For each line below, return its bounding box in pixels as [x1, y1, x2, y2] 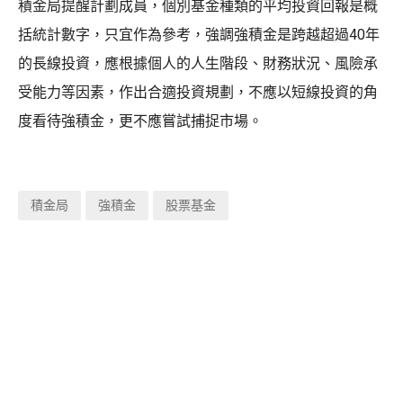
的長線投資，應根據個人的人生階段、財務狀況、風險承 [18, 54, 378, 72]
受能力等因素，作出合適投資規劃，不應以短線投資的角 [18, 83, 378, 101]
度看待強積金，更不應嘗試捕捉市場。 [18, 112, 263, 130]
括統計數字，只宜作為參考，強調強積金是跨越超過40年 [18, 25, 380, 43]
